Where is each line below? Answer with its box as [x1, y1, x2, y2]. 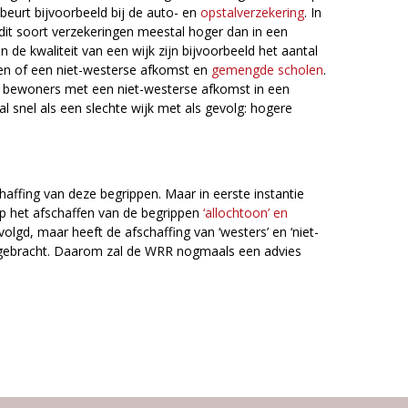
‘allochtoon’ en [203, 203, 288, 221]
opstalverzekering [200, 3, 304, 21]
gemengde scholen [211, 60, 323, 78]
